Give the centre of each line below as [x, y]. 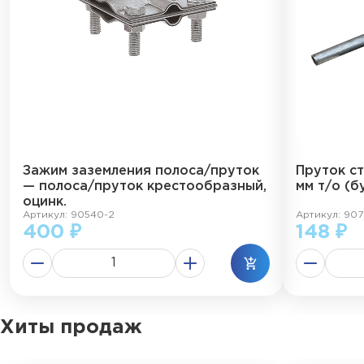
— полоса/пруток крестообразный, [145, 186]
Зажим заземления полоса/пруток [141, 171]
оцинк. [45, 202]
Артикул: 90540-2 [69, 215]
